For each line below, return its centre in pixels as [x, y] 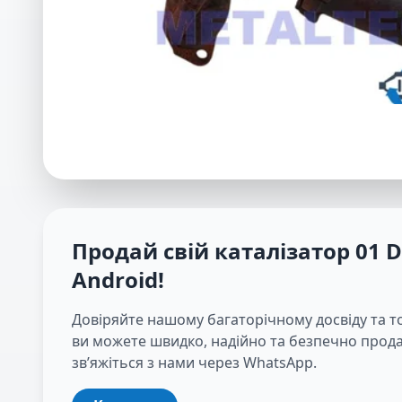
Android [115, 280]
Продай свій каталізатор [211, 251]
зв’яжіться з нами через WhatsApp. [194, 363]
